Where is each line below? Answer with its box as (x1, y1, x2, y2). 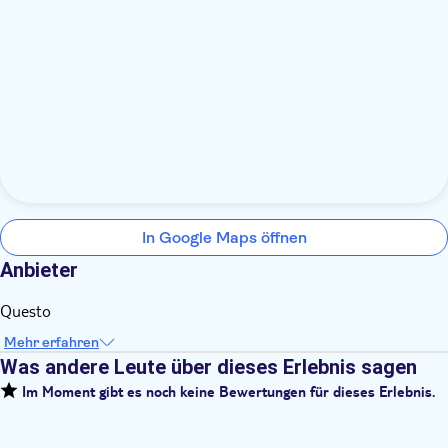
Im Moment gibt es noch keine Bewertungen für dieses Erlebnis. (18, 386, 435, 403)
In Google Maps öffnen (141, 228, 307, 247)
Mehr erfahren (4, 334, 99, 350)
